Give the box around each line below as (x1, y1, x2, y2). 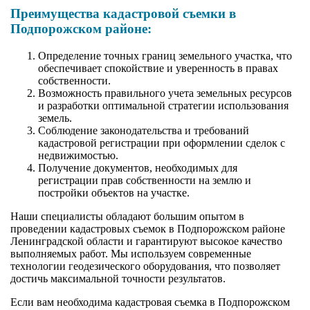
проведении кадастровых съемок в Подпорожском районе (10, 223, 285, 235)
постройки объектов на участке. (38, 187, 190, 199)
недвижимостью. (38, 149, 118, 162)
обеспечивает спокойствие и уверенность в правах (38, 62, 278, 75)
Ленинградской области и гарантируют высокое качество (10, 235, 282, 248)
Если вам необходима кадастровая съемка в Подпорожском (10, 296, 290, 309)
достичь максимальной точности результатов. (10, 273, 226, 285)
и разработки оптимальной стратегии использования (38, 100, 289, 112)
